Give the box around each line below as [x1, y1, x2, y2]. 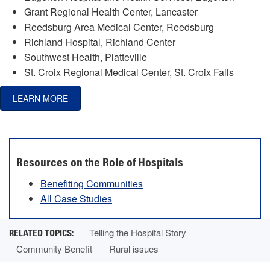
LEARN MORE [13, 92, 68, 104]
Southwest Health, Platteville [24, 49, 147, 64]
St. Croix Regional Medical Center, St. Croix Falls [24, 64, 234, 79]
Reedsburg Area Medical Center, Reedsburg [24, 19, 214, 34]
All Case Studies [40, 191, 112, 206]
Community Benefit [16, 242, 92, 255]
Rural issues [109, 242, 159, 255]
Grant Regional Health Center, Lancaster [24, 4, 198, 19]
